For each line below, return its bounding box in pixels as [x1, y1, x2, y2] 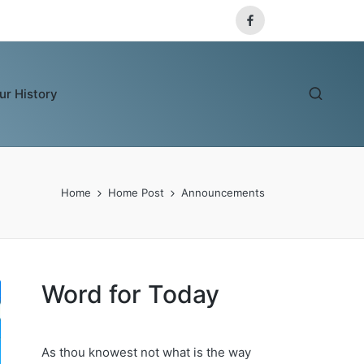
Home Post [107, 185, 164, 199]
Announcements [181, 185, 265, 199]
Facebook [249, 21, 299, 35]
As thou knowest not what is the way [41, 344, 251, 360]
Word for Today [41, 279, 219, 309]
